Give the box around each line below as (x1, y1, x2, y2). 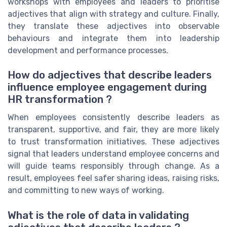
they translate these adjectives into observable (8, 21, 219, 31)
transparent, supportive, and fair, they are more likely (8, 125, 219, 135)
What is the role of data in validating (8, 209, 189, 221)
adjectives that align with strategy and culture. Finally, (8, 9, 219, 19)
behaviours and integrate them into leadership (8, 33, 219, 43)
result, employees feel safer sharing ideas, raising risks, (8, 173, 219, 183)
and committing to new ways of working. (8, 185, 164, 196)
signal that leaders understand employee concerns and (8, 149, 219, 159)
